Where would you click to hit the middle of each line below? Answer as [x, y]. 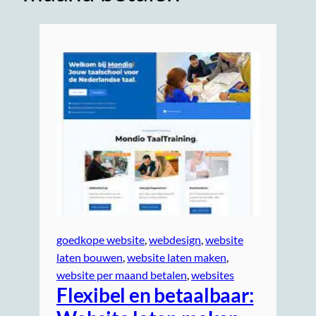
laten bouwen [90, 257]
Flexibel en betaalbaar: [155, 295]
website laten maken [177, 257]
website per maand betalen [122, 275]
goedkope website [101, 240]
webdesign [175, 240]
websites [213, 275]
